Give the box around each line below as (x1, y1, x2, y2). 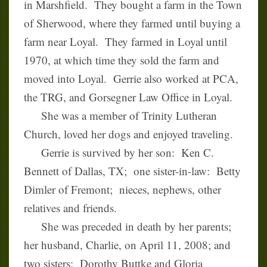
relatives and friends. (24, 200, 117, 216)
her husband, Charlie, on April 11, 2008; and (24, 237, 231, 253)
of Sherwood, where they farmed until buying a (24, 15, 240, 31)
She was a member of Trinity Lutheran (24, 108, 217, 123)
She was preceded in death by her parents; (24, 219, 235, 234)
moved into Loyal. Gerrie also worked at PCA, (24, 71, 238, 86)
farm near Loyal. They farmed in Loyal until (24, 34, 227, 49)
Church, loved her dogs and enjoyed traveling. (24, 126, 233, 142)
